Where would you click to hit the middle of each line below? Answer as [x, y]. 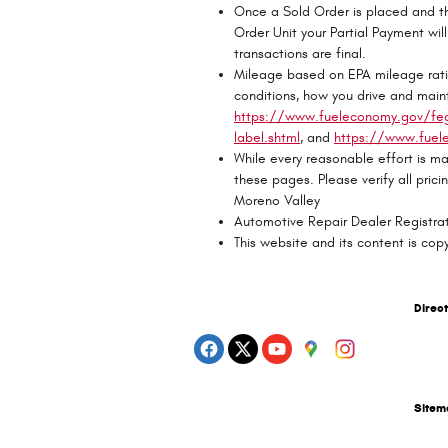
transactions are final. [300, 53]
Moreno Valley [277, 200]
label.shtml [267, 137]
